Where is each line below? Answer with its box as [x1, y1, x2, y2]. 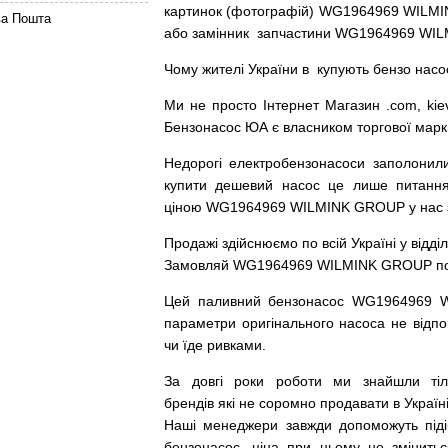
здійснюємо [222, 235, 298, 251]
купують [317, 61, 369, 77]
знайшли [362, 373, 420, 389]
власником [283, 119, 353, 135]
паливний [197, 293, 261, 309]
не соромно [239, 395, 316, 411]
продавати [320, 395, 389, 411]
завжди [285, 417, 332, 433]
